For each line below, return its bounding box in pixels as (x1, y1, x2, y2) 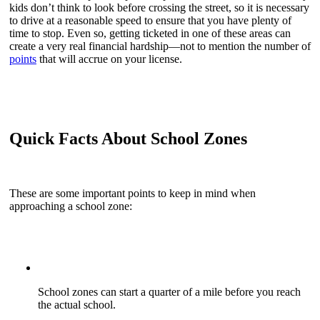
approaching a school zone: (9, 200, 132, 213)
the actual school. (38, 299, 116, 311)
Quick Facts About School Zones (9, 129, 247, 149)
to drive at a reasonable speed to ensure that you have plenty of (9, 14, 291, 26)
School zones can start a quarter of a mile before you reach (38, 286, 301, 299)
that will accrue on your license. (36, 52, 182, 65)
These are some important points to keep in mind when (9, 187, 256, 200)
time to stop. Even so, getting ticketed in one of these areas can (9, 26, 291, 39)
